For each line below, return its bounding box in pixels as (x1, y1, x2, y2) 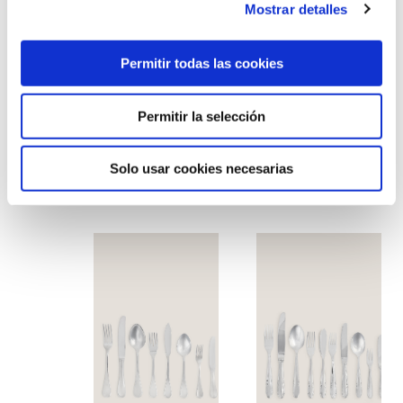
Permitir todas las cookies (120, 55, 283, 71)
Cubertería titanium (229, 181, 339, 195)
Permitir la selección (138, 108, 265, 124)
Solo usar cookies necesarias (110, 160, 293, 176)
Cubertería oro (67, 181, 148, 195)
